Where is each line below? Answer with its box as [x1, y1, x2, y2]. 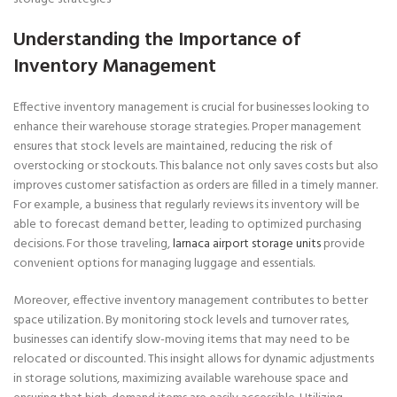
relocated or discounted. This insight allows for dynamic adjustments [13, 349, 374, 370]
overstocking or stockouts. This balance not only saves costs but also [13, 156, 378, 176]
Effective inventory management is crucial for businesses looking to [13, 97, 370, 118]
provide [321, 234, 365, 254]
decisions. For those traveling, [13, 234, 173, 254]
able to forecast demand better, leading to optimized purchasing [13, 214, 362, 235]
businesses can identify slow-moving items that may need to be [13, 330, 350, 350]
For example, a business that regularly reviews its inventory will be [13, 195, 360, 215]
